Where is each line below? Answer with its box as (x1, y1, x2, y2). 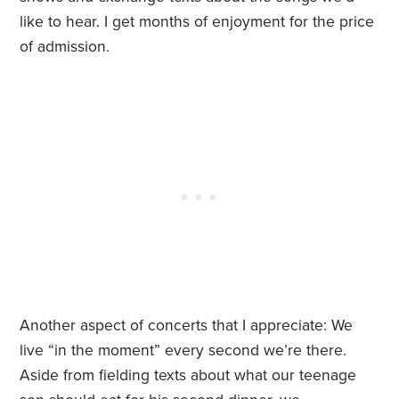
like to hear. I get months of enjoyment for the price (20, 12, 375, 32)
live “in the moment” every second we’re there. (20, 341, 347, 361)
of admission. (20, 37, 110, 57)
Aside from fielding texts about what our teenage (20, 366, 357, 386)
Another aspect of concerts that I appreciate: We (20, 316, 354, 336)
